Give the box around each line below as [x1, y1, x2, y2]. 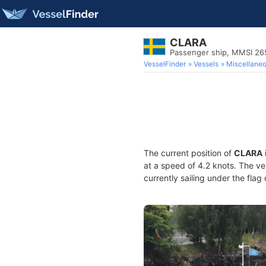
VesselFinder [144, 59, 186, 68]
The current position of [144, 148, 234, 158]
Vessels [194, 59, 218, 68]
